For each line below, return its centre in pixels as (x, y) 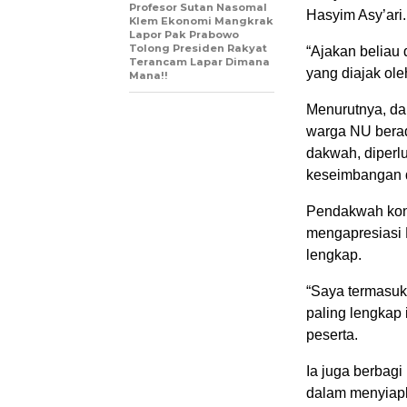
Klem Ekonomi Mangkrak (201, 21)
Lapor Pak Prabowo (184, 35)
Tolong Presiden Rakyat (198, 48)
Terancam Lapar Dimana (199, 62)
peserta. (332, 335)
